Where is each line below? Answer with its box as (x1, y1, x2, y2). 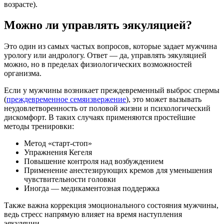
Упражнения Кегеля (24, 148, 92, 157)
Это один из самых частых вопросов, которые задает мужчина (4, 42, 217, 51)
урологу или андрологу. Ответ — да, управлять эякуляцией (4, 51, 206, 60)
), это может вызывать (126, 95, 201, 104)
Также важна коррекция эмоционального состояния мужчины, (4, 201, 218, 210)
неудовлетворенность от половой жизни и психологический (4, 104, 210, 113)
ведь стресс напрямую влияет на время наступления (4, 210, 182, 219)
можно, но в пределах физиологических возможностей (4, 60, 192, 69)
